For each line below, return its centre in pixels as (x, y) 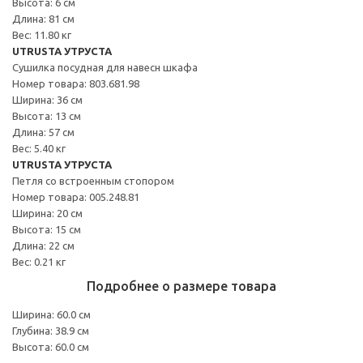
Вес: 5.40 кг (39, 148)
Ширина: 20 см (47, 213)
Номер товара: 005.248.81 (76, 196)
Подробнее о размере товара (181, 286)
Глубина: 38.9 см (51, 330)
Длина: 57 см (43, 132)
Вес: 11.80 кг (42, 34)
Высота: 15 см (47, 229)
